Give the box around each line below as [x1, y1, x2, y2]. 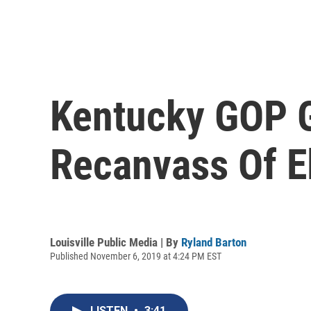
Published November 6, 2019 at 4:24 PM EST [50, 250, 221, 262]
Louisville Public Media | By [50, 235, 181, 249]
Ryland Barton [181, 235, 246, 249]
